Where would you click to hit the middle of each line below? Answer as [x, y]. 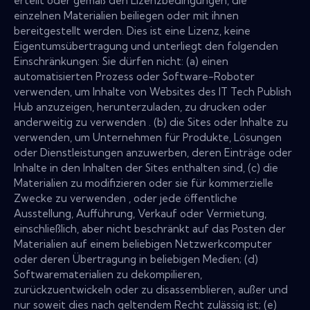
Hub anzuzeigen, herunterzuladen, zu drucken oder [140, 107]
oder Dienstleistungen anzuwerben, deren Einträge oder [153, 153]
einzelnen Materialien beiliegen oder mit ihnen [126, 16]
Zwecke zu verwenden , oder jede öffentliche [126, 199]
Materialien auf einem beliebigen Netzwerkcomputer [143, 244]
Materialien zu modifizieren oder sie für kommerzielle [144, 183]
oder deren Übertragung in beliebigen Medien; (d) [136, 259]
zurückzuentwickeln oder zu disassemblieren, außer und [151, 290]
